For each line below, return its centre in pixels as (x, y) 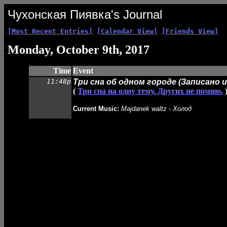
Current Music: (96, 109)
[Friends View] (190, 31)
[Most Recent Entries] (50, 31)
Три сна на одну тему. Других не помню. (150, 91)
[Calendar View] (127, 31)
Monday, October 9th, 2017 (79, 50)
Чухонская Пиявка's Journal (85, 14)
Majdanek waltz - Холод (156, 109)
